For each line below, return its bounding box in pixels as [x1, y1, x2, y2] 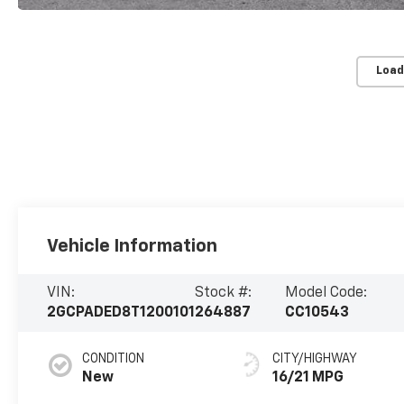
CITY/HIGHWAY [272, 352, 358, 365]
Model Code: [284, 285, 367, 300]
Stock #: [195, 285, 252, 300]
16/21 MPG [272, 370, 344, 385]
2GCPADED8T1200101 [47, 305, 196, 320]
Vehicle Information [47, 236, 218, 255]
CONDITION [82, 352, 145, 365]
